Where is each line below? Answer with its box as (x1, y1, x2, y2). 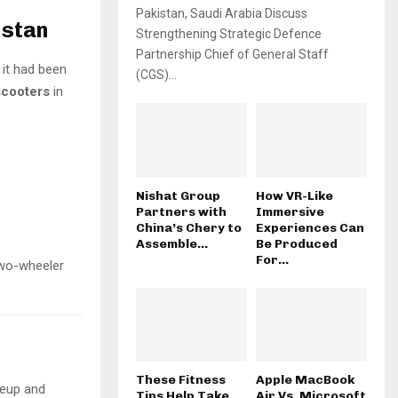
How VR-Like (256, 187, 333, 203)
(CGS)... (136, 68, 177, 83)
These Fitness (136, 371, 226, 387)
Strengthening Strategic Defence (136, 27, 322, 42)
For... (256, 251, 289, 267)
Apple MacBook (256, 371, 354, 387)
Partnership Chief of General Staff (136, 47, 329, 62)
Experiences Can (256, 219, 364, 235)
